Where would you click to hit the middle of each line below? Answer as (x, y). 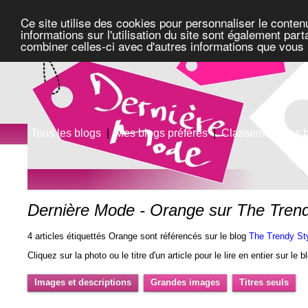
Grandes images (186, 282)
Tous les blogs (66, 133)
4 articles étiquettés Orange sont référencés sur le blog (139, 236)
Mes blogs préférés (162, 133)
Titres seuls (264, 282)
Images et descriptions (83, 282)
